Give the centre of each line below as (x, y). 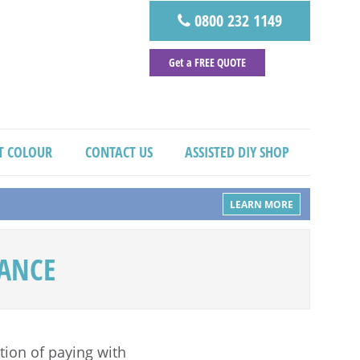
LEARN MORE (262, 205)
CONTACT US (119, 152)
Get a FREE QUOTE (207, 62)
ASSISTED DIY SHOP (237, 152)
